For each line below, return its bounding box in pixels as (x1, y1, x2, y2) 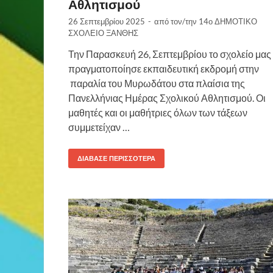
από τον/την (154, 16, 199, 26)
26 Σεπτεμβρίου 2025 (68, 16, 145, 26)
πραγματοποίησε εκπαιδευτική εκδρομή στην (68, 62, 259, 74)
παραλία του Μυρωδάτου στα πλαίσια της (68, 77, 245, 89)
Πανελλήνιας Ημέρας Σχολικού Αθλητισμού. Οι (68, 91, 266, 104)
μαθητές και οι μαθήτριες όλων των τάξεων (68, 106, 247, 118)
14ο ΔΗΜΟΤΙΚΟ (199, 16, 257, 26)
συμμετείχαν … (68, 121, 130, 133)
